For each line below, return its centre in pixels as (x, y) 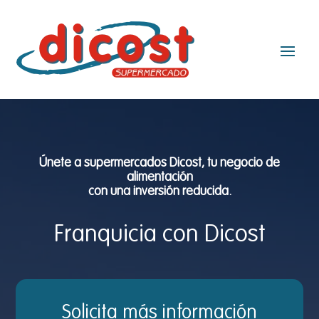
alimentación (159, 177)
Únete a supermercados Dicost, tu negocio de (159, 163)
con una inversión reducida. (159, 192)
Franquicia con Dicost (159, 235)
